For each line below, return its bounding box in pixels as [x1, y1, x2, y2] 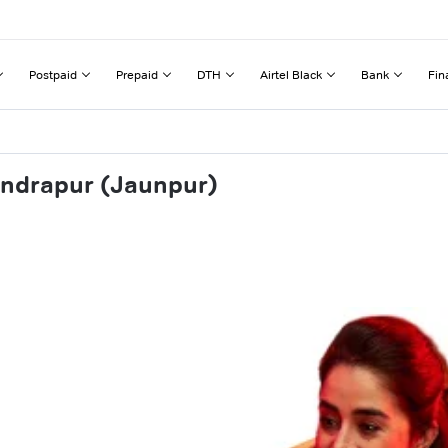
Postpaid [29, 66, 77, 82]
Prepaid [116, 66, 158, 82]
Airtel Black [260, 66, 322, 82]
